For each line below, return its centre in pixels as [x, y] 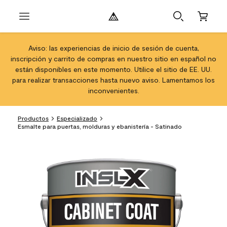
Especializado [77, 118]
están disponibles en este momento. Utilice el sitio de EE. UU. [113, 69]
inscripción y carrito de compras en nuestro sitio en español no [113, 59]
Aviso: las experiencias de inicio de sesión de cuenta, [113, 48]
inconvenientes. [113, 90]
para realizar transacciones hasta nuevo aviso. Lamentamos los [113, 80]
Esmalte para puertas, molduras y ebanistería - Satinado [100, 126]
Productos [33, 118]
